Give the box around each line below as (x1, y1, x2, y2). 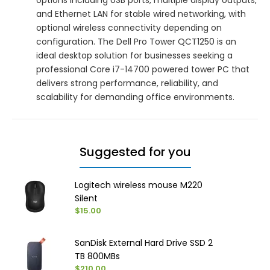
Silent (75, 192, 98, 204)
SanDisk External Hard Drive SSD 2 (75, 236, 213, 249)
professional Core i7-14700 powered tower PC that (36, 63, 250, 75)
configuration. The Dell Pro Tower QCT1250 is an (36, 35, 236, 48)
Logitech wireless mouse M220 (75, 178, 203, 191)
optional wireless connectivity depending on (36, 21, 222, 34)
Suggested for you (79, 143, 191, 160)
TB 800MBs (75, 250, 121, 262)
